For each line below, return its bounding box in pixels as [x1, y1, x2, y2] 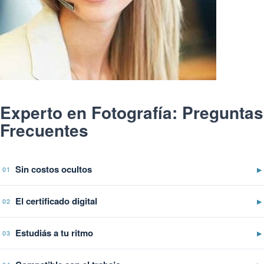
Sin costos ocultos [15, 162, 92, 176]
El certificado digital [15, 194, 97, 207]
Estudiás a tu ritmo [15, 226, 93, 239]
